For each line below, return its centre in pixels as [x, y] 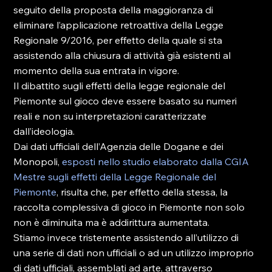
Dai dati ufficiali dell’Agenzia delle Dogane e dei [120, 146]
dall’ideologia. [44, 131]
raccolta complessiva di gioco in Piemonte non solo [131, 207]
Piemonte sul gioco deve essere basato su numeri [127, 101]
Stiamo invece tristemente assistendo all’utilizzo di [127, 237]
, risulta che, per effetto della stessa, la [144, 192]
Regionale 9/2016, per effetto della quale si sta [119, 40]
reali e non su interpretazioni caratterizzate [111, 116]
